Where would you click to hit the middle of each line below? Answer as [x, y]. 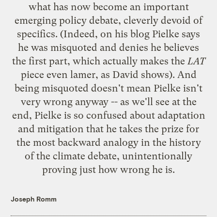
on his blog [125, 34]
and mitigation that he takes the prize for [108, 129]
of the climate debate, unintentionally [108, 156]
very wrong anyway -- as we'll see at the [108, 101]
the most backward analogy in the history [108, 142]
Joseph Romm [34, 199]
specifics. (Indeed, [59, 34]
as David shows [135, 74]
